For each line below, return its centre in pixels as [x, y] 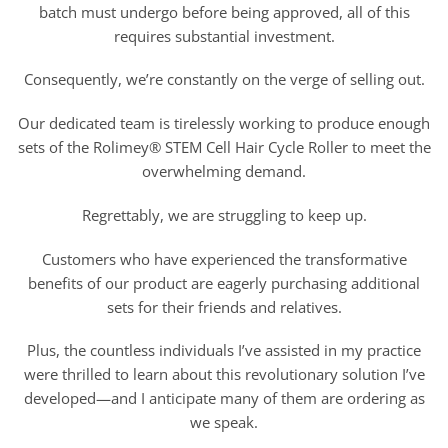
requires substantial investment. [224, 35]
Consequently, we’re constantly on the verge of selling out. [224, 79]
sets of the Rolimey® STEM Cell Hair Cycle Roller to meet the [224, 147]
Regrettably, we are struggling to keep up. [224, 214]
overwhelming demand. [224, 171]
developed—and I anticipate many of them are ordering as [224, 398]
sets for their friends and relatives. [224, 306]
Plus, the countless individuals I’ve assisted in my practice [224, 350]
